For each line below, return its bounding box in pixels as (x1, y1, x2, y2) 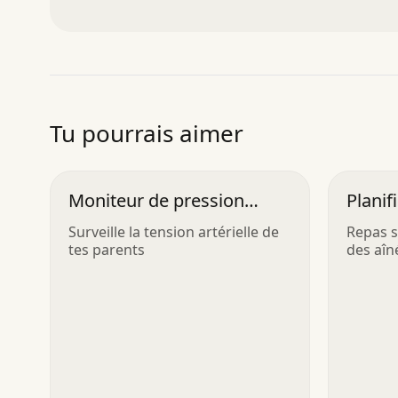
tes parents (68, 239, 145, 259)
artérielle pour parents (68, 211, 252, 235)
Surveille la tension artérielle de (68, 221, 279, 242)
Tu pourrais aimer (50, 116, 243, 149)
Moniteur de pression (68, 187, 244, 212)
